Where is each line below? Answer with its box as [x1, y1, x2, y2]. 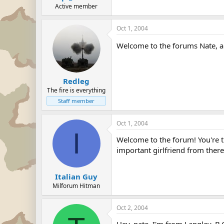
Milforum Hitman [52, 181, 100, 190]
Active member [55, 1, 97, 10]
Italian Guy [55, 171, 97, 181]
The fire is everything [47, 86, 105, 94]
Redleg [63, 76, 89, 86]
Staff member [58, 97, 94, 104]
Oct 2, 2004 [116, 203, 148, 212]
